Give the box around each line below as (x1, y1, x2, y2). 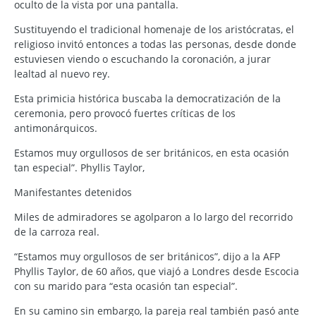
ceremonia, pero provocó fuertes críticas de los (14, 107, 236, 121)
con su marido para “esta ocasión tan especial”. (14, 279, 238, 293)
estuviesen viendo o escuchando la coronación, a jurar (14, 52, 271, 66)
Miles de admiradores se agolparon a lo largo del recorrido (14, 210, 293, 224)
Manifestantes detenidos (14, 186, 132, 200)
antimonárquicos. (14, 121, 97, 135)
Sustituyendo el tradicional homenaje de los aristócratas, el (14, 23, 294, 37)
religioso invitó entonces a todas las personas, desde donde (14, 37, 296, 51)
